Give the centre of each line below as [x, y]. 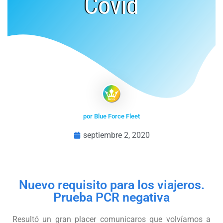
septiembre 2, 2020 [116, 135]
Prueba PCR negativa [111, 197]
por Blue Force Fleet [111, 116]
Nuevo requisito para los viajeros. [111, 185]
